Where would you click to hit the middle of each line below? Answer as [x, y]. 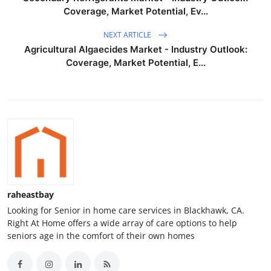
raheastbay [31, 195]
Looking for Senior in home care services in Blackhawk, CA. [126, 211]
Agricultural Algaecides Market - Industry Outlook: [135, 50]
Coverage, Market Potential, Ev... [135, 11]
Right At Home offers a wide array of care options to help [122, 223]
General [27, 40]
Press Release [41, 70]
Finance [27, 10]
